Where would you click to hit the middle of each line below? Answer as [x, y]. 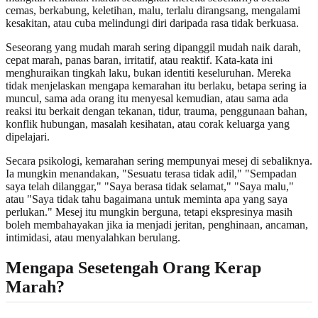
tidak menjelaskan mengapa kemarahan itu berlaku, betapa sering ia [156, 85]
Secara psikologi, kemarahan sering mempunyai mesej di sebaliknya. [159, 160]
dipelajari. [28, 136]
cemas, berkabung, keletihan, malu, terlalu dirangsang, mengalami [153, 10]
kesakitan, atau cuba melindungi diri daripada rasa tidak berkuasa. [152, 23]
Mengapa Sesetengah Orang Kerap [133, 267]
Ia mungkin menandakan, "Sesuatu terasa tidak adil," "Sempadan [151, 173]
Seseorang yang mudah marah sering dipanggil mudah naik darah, [153, 47]
